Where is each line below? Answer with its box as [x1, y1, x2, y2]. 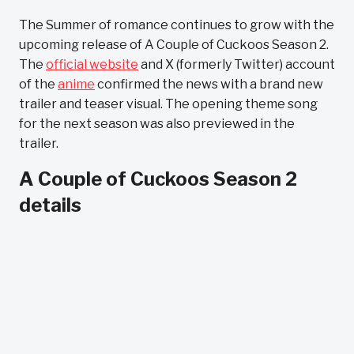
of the [19, 77, 58, 92]
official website [46, 57, 138, 72]
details [19, 194, 81, 217]
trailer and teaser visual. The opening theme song [19, 96, 318, 111]
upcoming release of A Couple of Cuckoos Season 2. [19, 37, 329, 52]
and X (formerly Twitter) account [138, 57, 335, 72]
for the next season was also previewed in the [19, 116, 295, 131]
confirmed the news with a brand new [95, 77, 323, 92]
